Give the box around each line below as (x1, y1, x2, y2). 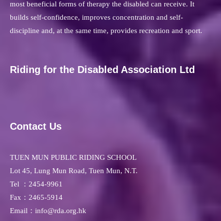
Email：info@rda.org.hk (10, 207, 86, 215)
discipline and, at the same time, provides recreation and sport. (10, 27, 202, 35)
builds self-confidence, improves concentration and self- (10, 13, 183, 22)
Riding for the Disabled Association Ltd (10, 64, 195, 75)
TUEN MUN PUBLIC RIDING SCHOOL (10, 153, 137, 162)
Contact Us (10, 121, 62, 132)
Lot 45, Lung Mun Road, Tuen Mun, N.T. (10, 167, 138, 175)
